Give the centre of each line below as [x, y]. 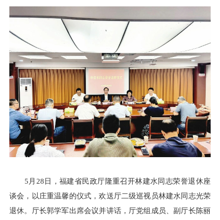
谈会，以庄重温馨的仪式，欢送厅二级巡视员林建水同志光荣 [110, 195]
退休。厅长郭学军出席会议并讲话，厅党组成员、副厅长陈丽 [110, 210]
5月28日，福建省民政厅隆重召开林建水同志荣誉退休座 [110, 181]
